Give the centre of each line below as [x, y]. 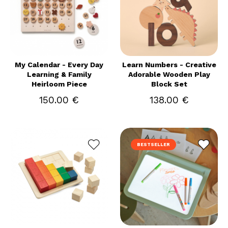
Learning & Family [59, 74]
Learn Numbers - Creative [169, 65]
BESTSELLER [153, 145]
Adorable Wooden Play [169, 74]
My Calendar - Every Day [59, 65]
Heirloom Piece [59, 84]
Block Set [169, 84]
